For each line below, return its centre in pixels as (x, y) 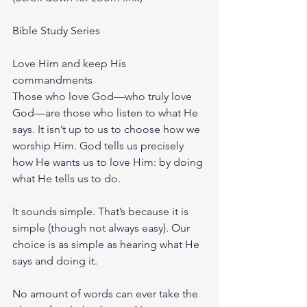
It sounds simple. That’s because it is (102, 211)
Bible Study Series (56, 30)
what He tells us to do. (66, 179)
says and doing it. (55, 261)
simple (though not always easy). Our (102, 228)
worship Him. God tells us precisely (99, 146)
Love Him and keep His (71, 63)
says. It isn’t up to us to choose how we (108, 129)
